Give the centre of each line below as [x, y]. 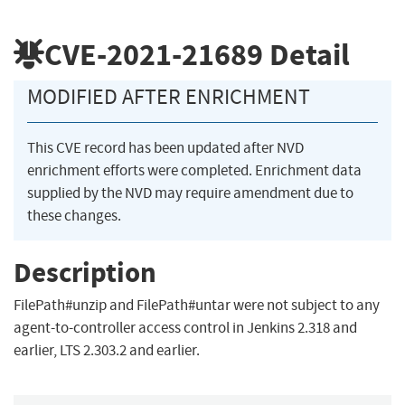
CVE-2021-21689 [154, 54]
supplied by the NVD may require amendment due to [190, 193]
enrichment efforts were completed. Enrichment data [194, 171]
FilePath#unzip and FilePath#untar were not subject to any [197, 306]
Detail [306, 54]
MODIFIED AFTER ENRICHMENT [169, 97]
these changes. [74, 216]
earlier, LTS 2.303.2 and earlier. [107, 351]
